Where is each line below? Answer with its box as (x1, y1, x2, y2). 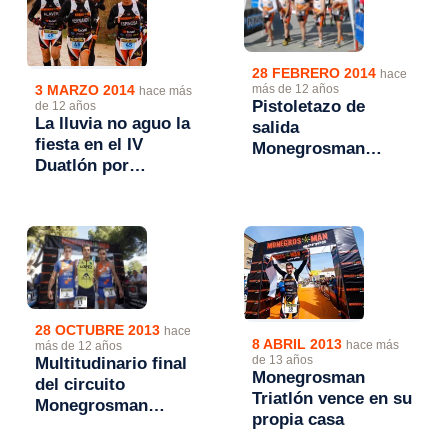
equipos (35, 177, 99, 197)
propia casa (252, 409, 344, 429)
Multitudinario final (35, 354, 188, 374)
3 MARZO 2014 (35, 83, 140, 99)
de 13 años (252, 353, 313, 366)
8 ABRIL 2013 (252, 336, 346, 352)
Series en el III (35, 417, 149, 437)
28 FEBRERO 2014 (252, 65, 380, 81)
